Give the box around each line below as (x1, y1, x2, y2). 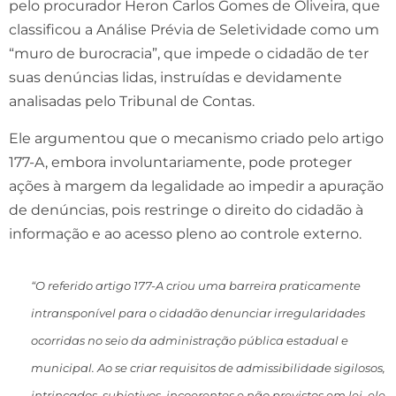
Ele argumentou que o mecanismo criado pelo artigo (9, 129, 384, 147)
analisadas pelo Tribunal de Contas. (9, 92, 255, 110)
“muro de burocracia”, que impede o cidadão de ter (9, 44, 369, 62)
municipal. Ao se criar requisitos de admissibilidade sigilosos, (31, 360, 385, 375)
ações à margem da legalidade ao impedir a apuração (9, 177, 384, 194)
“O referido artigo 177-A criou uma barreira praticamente (31, 278, 361, 293)
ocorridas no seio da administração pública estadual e (31, 332, 348, 347)
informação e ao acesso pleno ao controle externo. (9, 225, 362, 242)
